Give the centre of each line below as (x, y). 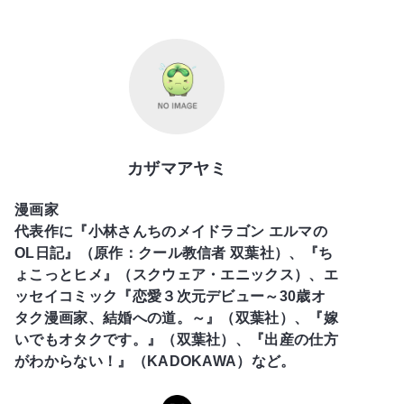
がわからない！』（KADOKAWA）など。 (155, 362)
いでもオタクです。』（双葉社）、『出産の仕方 (177, 340)
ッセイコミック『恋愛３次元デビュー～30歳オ (170, 297)
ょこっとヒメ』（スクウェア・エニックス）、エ (177, 275)
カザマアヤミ (177, 169)
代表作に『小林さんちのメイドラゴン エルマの (171, 232)
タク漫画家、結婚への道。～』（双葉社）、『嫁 (177, 318)
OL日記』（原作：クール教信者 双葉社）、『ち (174, 253)
